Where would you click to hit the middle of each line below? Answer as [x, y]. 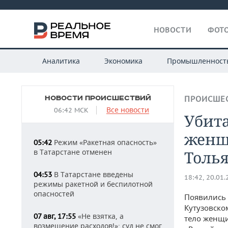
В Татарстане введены [93, 174]
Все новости [128, 110]
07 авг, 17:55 [55, 216]
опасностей [54, 194]
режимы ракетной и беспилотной [93, 184]
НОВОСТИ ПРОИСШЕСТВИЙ [98, 98]
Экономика [123, 61]
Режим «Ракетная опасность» [104, 142]
